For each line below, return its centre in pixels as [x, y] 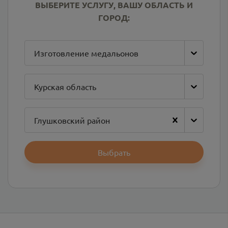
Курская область [65, 87]
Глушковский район [72, 120]
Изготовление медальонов [86, 53]
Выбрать [114, 152]
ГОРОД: [114, 18]
